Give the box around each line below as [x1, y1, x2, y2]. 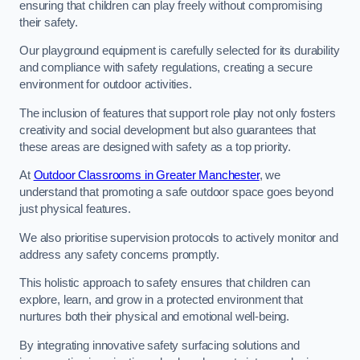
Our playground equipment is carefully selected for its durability [19, 44, 340, 58]
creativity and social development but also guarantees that [19, 123, 316, 137]
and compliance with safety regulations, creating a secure [19, 61, 313, 75]
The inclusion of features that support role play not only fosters [19, 106, 336, 120]
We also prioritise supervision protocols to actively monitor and [19, 231, 338, 244]
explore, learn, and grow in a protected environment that [19, 293, 303, 307]
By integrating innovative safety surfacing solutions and [19, 338, 300, 352]
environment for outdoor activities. [19, 78, 192, 92]
